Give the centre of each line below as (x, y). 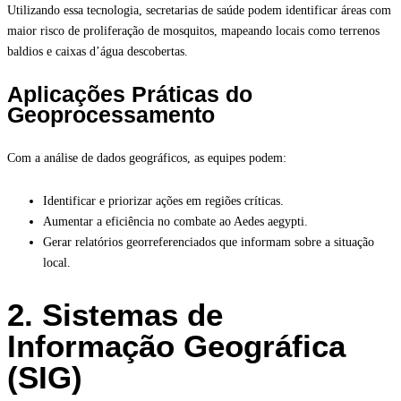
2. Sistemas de (115, 315)
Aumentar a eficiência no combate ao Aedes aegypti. (175, 222)
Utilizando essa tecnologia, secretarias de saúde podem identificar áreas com (199, 11)
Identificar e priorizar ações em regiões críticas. (163, 201)
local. (57, 263)
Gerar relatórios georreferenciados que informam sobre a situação (209, 243)
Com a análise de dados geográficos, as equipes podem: (147, 158)
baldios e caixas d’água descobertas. (98, 52)
